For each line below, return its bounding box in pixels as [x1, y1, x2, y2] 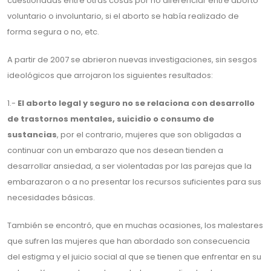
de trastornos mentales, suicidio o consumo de [7, 113, 214, 125]
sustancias [7, 129, 57, 141]
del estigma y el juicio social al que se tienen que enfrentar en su [7, 251, 261, 263]
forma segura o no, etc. [7, 26, 99, 38]
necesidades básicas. [7, 192, 95, 204]
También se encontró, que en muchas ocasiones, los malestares [7, 220, 263, 232]
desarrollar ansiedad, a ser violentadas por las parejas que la [7, 160, 252, 172]
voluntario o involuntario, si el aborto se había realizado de [7, 10, 239, 22]
